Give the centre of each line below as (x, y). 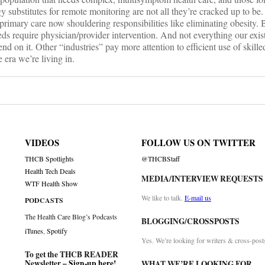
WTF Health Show (52, 184)
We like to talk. (163, 198)
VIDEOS (42, 143)
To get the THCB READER (72, 255)
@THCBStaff (160, 159)
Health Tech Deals (51, 172)
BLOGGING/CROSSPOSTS (190, 222)
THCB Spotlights (50, 159)
